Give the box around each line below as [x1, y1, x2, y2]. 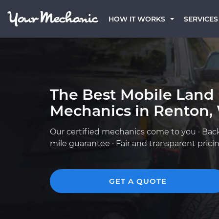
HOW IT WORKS [109, 15, 165, 23]
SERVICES [184, 15, 218, 23]
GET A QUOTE [109, 176, 167, 186]
